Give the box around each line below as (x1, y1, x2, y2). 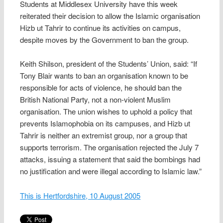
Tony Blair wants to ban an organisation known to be (20, 70, 189, 81)
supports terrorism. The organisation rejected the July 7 (20, 142, 199, 153)
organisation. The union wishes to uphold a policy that (20, 106, 193, 117)
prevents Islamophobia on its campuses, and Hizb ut (20, 118, 191, 129)
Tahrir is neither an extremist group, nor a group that (20, 130, 188, 141)
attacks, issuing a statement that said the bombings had (20, 154, 201, 165)
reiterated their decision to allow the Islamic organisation (20, 10, 201, 21)
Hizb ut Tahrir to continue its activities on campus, (20, 22, 181, 33)
